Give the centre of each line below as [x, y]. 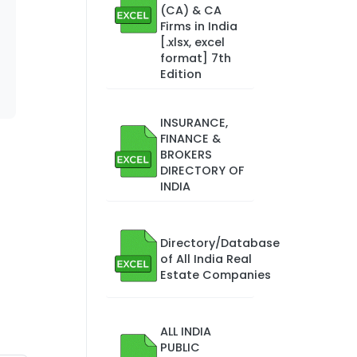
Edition [180, 74]
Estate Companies [215, 275]
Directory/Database [220, 243]
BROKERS [186, 155]
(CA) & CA [190, 10]
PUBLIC [180, 347]
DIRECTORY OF [202, 171]
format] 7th [195, 58]
